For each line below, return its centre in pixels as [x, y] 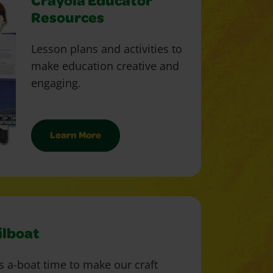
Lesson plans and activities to [107, 49]
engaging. [56, 83]
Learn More [76, 137]
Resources [68, 20]
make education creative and [105, 66]
